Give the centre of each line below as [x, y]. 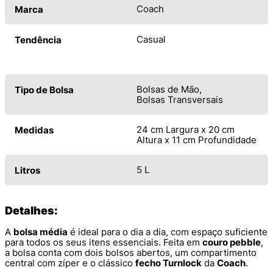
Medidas [34, 130]
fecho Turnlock [168, 263]
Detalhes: [31, 210]
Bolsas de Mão [168, 89]
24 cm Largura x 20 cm [186, 129]
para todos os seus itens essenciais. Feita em [104, 242]
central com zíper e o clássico [70, 263]
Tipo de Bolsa [44, 90]
